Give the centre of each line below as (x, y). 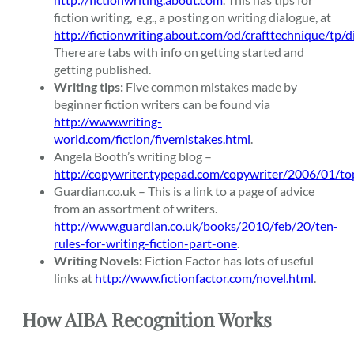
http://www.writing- (108, 122)
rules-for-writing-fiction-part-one (145, 243)
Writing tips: (88, 87)
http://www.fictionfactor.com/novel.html (204, 278)
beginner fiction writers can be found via (162, 104)
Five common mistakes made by (210, 87)
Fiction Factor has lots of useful (228, 261)
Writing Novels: (98, 261)
